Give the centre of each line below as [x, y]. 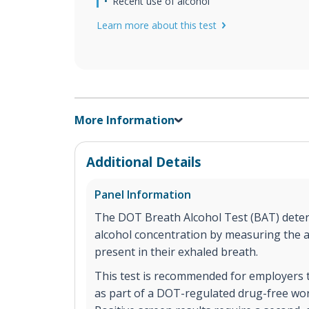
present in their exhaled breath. [176, 251]
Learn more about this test [157, 25]
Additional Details [144, 161]
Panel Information [143, 194]
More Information [124, 120]
